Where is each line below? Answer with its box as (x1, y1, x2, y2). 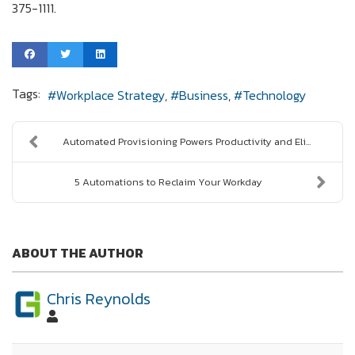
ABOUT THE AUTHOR (12, 242, 143, 262)
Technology (242, 85, 306, 105)
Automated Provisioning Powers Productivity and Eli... (63, 133, 311, 149)
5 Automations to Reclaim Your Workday (74, 174, 262, 189)
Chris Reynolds (47, 286, 151, 311)
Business (179, 85, 228, 105)
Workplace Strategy (56, 85, 165, 105)
